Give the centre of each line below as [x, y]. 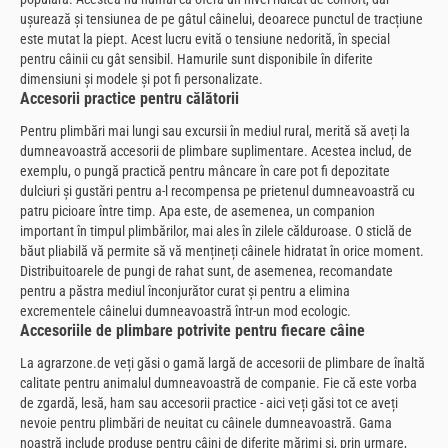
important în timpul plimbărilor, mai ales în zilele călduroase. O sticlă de [216, 230]
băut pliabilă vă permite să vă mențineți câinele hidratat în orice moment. [222, 250]
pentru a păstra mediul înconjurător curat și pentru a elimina [185, 290]
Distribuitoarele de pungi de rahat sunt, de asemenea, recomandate [206, 270]
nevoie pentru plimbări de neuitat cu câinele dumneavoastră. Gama [206, 422]
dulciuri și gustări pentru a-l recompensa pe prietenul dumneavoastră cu [217, 190]
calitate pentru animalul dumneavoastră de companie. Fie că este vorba [218, 382]
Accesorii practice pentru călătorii [129, 98]
